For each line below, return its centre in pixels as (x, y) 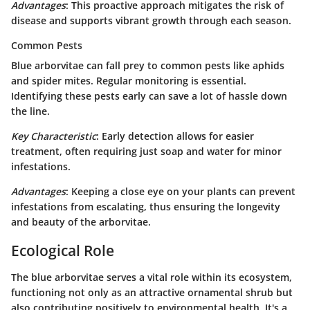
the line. (30, 111)
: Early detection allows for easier (175, 136)
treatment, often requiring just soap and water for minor (146, 152)
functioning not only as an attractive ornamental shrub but (152, 292)
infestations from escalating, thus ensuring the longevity (146, 207)
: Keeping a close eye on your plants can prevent (181, 192)
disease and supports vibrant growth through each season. (151, 21)
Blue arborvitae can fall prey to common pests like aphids (148, 66)
